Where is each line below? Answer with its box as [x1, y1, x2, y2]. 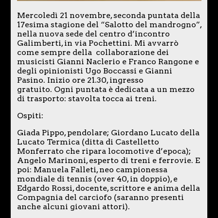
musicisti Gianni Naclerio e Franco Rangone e [17, 56, 199, 66]
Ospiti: [17, 110, 43, 120]
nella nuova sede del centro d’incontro [17, 29, 170, 38]
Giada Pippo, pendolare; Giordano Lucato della [17, 127, 200, 137]
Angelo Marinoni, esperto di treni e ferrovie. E [17, 155, 200, 165]
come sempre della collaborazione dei [17, 47, 169, 57]
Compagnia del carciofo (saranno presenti [17, 192, 184, 202]
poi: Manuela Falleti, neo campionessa [17, 164, 167, 174]
